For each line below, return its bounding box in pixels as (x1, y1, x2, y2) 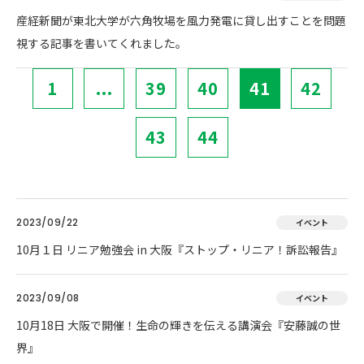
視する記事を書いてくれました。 (16, 35, 187, 51)
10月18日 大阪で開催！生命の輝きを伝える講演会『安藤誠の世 (16, 317, 340, 333)
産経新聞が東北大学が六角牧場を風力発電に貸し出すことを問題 (16, 12, 346, 28)
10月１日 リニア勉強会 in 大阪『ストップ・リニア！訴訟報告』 (16, 241, 343, 258)
